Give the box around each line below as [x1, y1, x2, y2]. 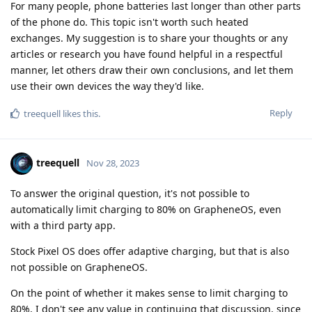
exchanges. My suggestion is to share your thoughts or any [10, 31, 288, 45]
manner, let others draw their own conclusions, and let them [10, 63, 293, 77]
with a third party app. [10, 219, 116, 233]
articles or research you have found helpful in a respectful [10, 47, 283, 61]
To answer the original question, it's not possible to [10, 187, 249, 201]
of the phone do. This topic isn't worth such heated [10, 15, 249, 29]
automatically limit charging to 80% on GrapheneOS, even [10, 203, 281, 217]
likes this [61, 107, 98, 120]
